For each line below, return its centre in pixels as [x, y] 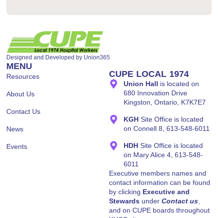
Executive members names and [157, 173]
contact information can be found [159, 183]
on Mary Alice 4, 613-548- [163, 155]
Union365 [97, 58]
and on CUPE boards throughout [159, 210]
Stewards [124, 201]
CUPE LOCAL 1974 [149, 74]
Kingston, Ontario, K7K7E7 [164, 102]
